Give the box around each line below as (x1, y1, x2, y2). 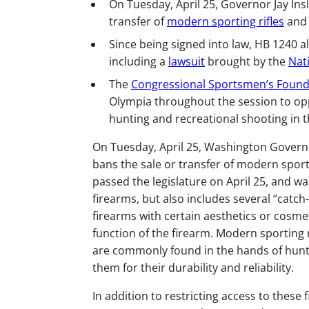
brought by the (205, 54, 288, 69)
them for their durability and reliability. (92, 260, 294, 275)
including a (109, 54, 168, 69)
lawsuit (168, 54, 205, 69)
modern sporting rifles (167, 14, 284, 29)
